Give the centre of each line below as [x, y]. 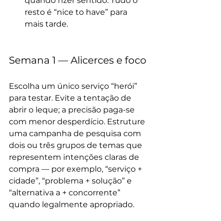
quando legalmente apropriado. [73, 204]
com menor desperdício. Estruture [78, 122]
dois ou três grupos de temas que [76, 145]
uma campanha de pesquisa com [76, 133]
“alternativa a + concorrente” [66, 193]
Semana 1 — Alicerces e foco [78, 60]
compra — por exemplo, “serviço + [76, 169]
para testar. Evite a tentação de [71, 98]
